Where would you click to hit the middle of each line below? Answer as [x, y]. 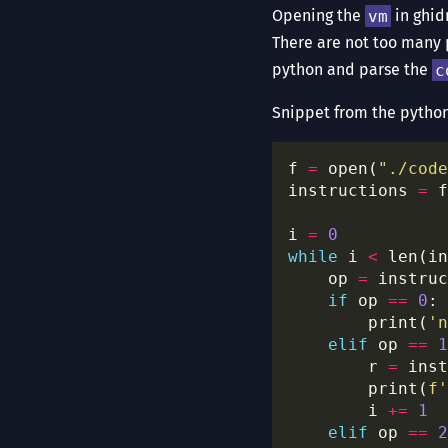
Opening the [318, 16]
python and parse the [352, 70]
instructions [353, 191]
